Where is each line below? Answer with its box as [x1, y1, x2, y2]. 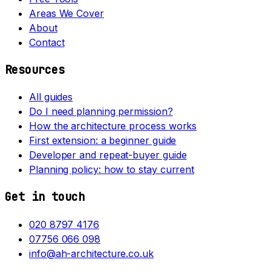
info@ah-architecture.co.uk [29, 247, 154, 260]
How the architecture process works [29, 120, 197, 132]
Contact [29, 36, 65, 48]
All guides [29, 91, 73, 103]
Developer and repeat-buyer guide [29, 149, 187, 162]
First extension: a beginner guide [29, 134, 177, 147]
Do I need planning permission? [29, 105, 173, 118]
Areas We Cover [29, 7, 104, 19]
